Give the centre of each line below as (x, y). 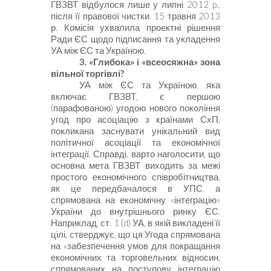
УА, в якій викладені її (176, 223)
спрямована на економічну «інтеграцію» (135, 200)
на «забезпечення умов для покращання (135, 246)
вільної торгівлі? (87, 73)
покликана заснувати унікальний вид (135, 131)
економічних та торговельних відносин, (135, 257)
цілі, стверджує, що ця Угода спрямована (135, 234)
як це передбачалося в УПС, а (135, 188)
